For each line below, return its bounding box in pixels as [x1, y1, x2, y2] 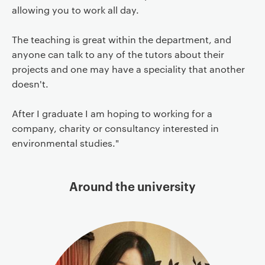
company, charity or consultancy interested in [11, 122, 219, 134]
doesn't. [11, 77, 49, 90]
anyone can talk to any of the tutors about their [11, 48, 224, 60]
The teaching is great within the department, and [11, 33, 231, 46]
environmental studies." [11, 137, 119, 149]
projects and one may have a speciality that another [11, 63, 245, 75]
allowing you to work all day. [11, 4, 139, 16]
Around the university [69, 177, 196, 194]
